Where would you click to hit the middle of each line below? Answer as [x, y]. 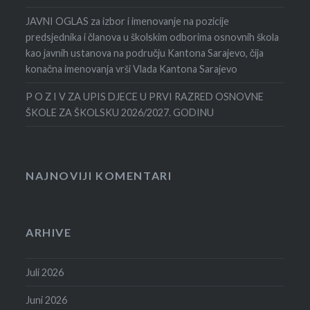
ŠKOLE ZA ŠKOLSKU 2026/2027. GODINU [120, 112]
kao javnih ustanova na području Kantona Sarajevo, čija [145, 53]
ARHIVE [49, 232]
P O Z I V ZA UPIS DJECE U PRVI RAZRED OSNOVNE [145, 96]
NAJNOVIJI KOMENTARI [99, 175]
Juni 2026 [47, 300]
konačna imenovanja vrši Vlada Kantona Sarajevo [132, 69]
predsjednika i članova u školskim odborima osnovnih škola [153, 37]
